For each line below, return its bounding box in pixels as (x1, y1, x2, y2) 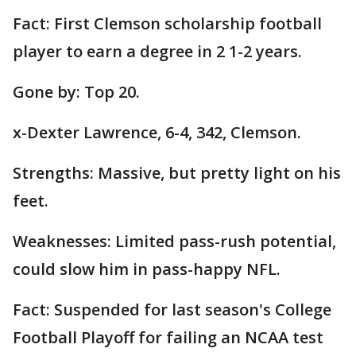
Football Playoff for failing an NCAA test (13, 327, 323, 349)
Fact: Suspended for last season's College (13, 299, 331, 321)
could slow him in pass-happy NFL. (13, 258, 281, 281)
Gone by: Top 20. (13, 81, 140, 103)
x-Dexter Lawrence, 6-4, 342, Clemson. (13, 122, 301, 144)
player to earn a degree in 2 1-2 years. (13, 41, 302, 63)
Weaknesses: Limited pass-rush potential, (13, 230, 336, 253)
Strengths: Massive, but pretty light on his (13, 162, 341, 184)
